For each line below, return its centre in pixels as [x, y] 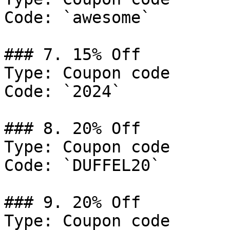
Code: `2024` [63, 91]
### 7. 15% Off [72, 54]
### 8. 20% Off [72, 128]
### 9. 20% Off [72, 202]
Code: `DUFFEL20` [82, 165]
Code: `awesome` [77, 17]
